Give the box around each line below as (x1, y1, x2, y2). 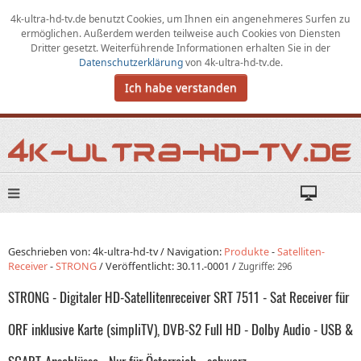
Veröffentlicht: (106, 259, 176, 274)
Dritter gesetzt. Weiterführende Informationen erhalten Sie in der (31, 41, 330, 55)
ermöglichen (20, 27, 79, 40)
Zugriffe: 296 (239, 260, 292, 273)
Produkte (224, 245, 269, 259)
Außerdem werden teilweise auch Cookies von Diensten (83, 27, 341, 40)
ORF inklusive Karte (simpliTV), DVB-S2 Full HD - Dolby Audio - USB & (8, 318, 353, 339)
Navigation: (167, 245, 224, 259)
